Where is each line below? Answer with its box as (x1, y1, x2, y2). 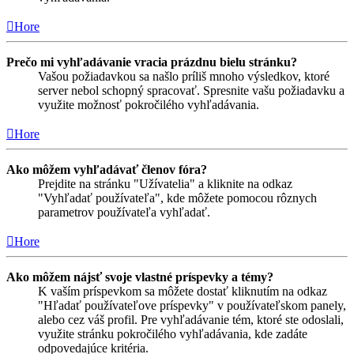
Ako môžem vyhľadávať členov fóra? (6, 162, 207, 176)
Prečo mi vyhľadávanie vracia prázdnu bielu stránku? (6, 55, 297, 69)
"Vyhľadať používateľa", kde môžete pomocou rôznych (38, 190, 317, 205)
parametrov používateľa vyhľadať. (38, 205, 210, 219)
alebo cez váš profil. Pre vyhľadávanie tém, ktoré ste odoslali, (38, 312, 344, 326)
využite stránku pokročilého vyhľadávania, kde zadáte (38, 326, 307, 341)
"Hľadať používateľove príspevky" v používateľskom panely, (38, 298, 346, 312)
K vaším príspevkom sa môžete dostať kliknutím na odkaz (38, 284, 327, 298)
